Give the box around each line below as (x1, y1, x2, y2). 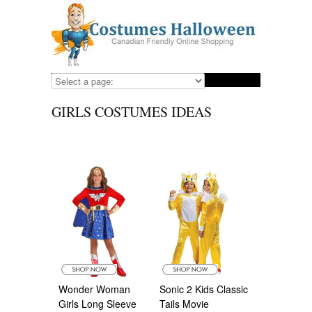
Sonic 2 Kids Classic (159, 282, 248, 296)
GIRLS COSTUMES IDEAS (52, 102, 212, 121)
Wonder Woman (58, 282, 130, 296)
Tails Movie (159, 297, 209, 311)
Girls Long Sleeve (58, 297, 136, 311)
